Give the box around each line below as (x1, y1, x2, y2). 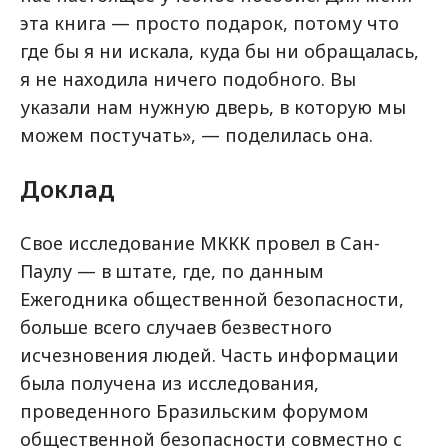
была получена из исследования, (20, 371, 319, 395)
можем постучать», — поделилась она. (20, 123, 373, 147)
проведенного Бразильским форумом (20, 399, 369, 423)
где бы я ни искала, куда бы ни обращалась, (20, 39, 419, 63)
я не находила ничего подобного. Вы (20, 67, 356, 91)
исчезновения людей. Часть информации (20, 343, 399, 367)
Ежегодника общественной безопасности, (20, 287, 404, 311)
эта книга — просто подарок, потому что (20, 11, 399, 35)
